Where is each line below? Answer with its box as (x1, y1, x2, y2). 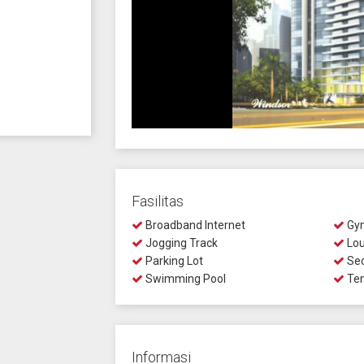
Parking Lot (142, 254, 203, 267)
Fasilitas (131, 193, 184, 210)
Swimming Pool (142, 272, 226, 285)
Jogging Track (142, 236, 218, 249)
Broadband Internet (142, 219, 245, 232)
